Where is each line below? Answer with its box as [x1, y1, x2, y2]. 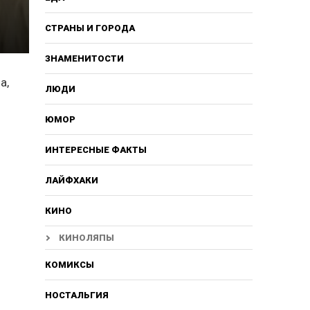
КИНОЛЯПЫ [58, 232, 114, 243]
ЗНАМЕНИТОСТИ [44, 53, 124, 64]
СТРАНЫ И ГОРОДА [44, 22, 135, 33]
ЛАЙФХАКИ [44, 174, 98, 185]
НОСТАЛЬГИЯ [44, 289, 109, 300]
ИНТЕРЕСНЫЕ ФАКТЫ [44, 144, 147, 155]
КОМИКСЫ [44, 259, 94, 270]
